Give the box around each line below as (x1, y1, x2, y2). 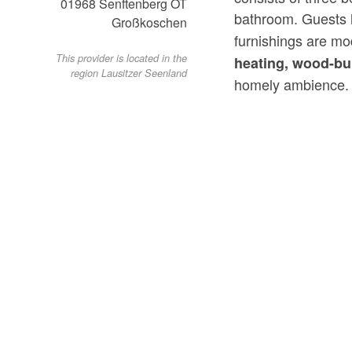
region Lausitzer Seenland (71, 66, 188, 81)
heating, (234, 53, 289, 73)
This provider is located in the (56, 51, 188, 66)
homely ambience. (234, 74, 350, 94)
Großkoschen (112, 13, 188, 32)
